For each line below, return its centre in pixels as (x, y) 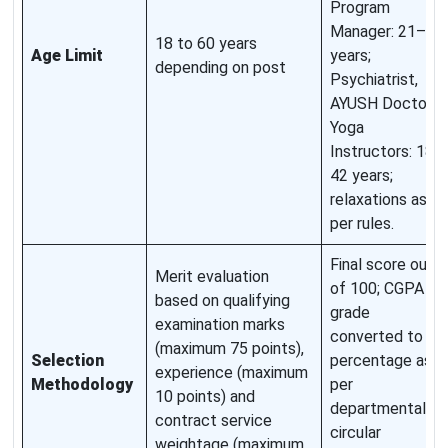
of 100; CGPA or (386, 289)
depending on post (220, 68)
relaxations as (378, 200)
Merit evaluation (212, 277)
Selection (67, 361)
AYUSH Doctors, (386, 104)
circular (355, 433)
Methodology (82, 385)
